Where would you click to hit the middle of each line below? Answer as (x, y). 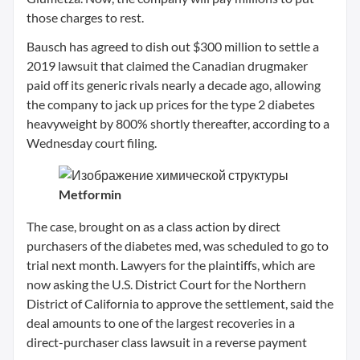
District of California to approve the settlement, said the (180, 303)
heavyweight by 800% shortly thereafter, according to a (178, 123)
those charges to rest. (85, 17)
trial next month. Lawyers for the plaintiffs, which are (171, 265)
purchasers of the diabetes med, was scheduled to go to (178, 245)
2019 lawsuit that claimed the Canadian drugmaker (167, 65)
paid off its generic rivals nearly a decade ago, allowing (174, 85)
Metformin (90, 194)
